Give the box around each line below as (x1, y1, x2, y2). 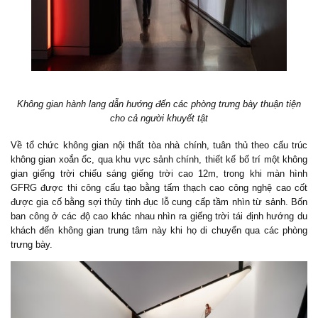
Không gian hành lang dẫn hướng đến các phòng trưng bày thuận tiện (17, 98, 301, 109)
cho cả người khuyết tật (110, 112, 208, 124)
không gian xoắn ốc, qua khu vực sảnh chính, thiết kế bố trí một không (11, 153, 307, 165)
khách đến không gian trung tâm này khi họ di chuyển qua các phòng (11, 224, 307, 236)
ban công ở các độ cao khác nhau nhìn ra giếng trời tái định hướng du (11, 210, 307, 221)
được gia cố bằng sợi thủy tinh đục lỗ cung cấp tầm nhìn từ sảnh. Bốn (11, 196, 307, 207)
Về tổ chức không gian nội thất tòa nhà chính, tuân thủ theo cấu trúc (11, 139, 307, 150)
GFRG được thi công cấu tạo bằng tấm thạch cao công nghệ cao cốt (11, 182, 307, 193)
